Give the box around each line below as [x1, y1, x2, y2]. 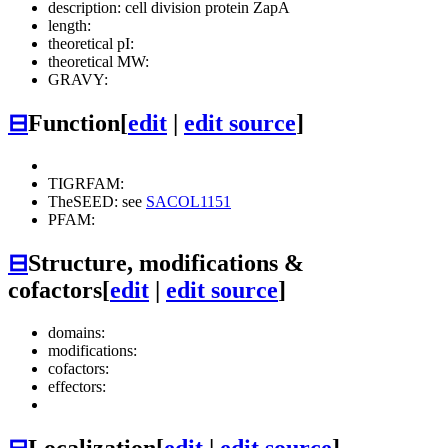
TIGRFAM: [48, 175, 124, 193]
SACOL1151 [146, 193, 231, 211]
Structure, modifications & [28, 250, 304, 277]
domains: [48, 323, 105, 341]
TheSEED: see [48, 193, 146, 211]
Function [28, 110, 120, 137]
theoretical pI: [48, 35, 134, 53]
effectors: [48, 377, 106, 395]
